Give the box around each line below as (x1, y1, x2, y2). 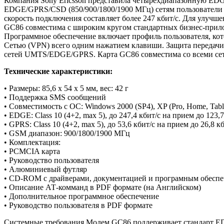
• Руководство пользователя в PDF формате (4, 200, 152, 209)
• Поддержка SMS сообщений (4, 92, 106, 101)
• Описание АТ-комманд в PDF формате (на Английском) (4, 182, 201, 191)
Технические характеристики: (4, 66, 112, 75)
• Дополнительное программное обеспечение (4, 191, 159, 200)
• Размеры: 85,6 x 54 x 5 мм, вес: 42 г (4, 83, 128, 92)
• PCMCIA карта (4, 146, 62, 155)
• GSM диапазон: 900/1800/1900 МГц (4, 128, 130, 137)
